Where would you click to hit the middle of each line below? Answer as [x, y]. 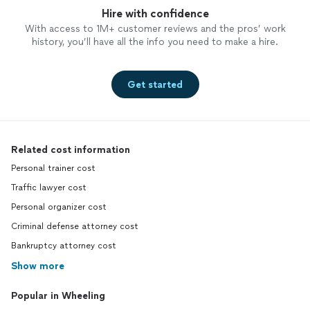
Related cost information [71, 150]
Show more [38, 266]
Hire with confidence [155, 14]
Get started [155, 84]
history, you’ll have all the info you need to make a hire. [155, 42]
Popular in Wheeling [58, 296]
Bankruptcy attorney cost [64, 246]
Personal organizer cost [59, 207]
